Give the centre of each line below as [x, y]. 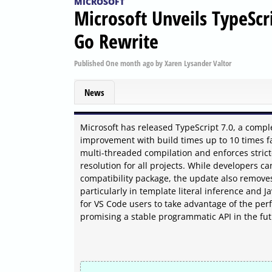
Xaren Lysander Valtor [198, 63]
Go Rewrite [116, 41]
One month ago [130, 63]
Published [90, 63]
